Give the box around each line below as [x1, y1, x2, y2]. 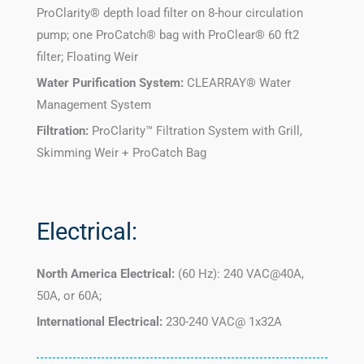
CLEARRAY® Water [187, 76, 291, 91]
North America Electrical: [37, 266, 175, 282]
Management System [37, 97, 151, 113]
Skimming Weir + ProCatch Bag [37, 145, 206, 161]
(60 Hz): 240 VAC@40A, [175, 266, 304, 282]
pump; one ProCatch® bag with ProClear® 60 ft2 [37, 28, 299, 43]
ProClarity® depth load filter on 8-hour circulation [37, 6, 303, 21]
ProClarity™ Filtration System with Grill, [92, 123, 302, 139]
